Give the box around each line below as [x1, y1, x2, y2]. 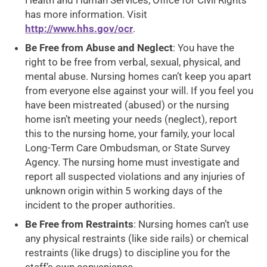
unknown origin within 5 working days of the [25, 185, 223, 197]
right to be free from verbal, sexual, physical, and [25, 56, 241, 68]
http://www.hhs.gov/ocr [25, 23, 133, 35]
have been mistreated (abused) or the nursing [25, 99, 230, 111]
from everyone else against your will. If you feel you [25, 85, 254, 97]
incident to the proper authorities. [25, 199, 176, 211]
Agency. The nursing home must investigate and [25, 156, 240, 168]
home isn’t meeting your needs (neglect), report [25, 113, 238, 125]
